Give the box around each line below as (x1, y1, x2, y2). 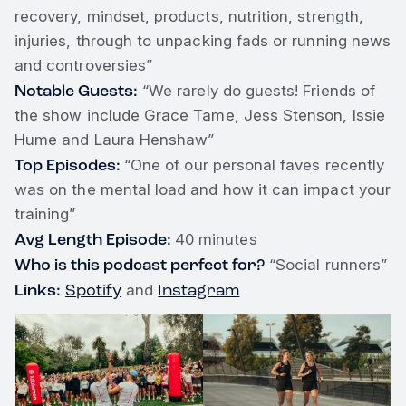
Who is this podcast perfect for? (14, 255, 265, 275)
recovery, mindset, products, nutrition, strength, (14, 7, 363, 25)
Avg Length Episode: (14, 229, 175, 249)
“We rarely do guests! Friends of (138, 82, 375, 100)
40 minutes (175, 230, 257, 248)
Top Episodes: (14, 155, 124, 175)
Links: (14, 280, 61, 300)
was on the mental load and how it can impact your (14, 180, 391, 198)
